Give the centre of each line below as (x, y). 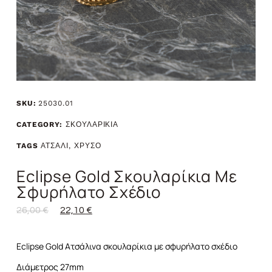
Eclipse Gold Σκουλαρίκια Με (127, 176)
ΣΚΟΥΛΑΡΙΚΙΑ (92, 124)
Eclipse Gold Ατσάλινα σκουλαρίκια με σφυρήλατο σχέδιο (127, 246)
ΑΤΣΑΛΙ (55, 145)
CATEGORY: (39, 124)
